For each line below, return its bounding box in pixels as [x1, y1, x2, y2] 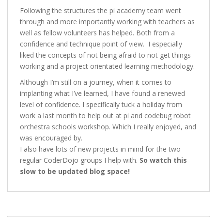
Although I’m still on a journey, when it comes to [20, 77, 171, 87]
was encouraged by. [20, 133, 82, 142]
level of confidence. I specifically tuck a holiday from [20, 100, 182, 109]
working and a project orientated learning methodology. [20, 62, 195, 71]
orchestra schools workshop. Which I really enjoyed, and [20, 122, 196, 131]
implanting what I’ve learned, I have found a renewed [20, 89, 185, 98]
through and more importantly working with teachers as [20, 17, 195, 26]
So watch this [139, 155, 187, 165]
